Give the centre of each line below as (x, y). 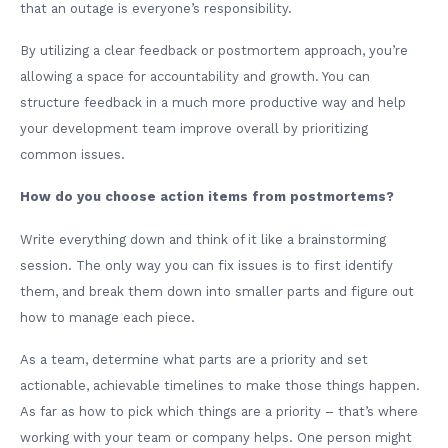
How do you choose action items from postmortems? (207, 197)
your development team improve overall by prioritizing (194, 129)
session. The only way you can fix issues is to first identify (206, 265)
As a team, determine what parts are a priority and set (194, 359)
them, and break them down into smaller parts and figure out (217, 291)
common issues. (72, 155)
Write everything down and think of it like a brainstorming (203, 239)
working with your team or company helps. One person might (216, 437)
